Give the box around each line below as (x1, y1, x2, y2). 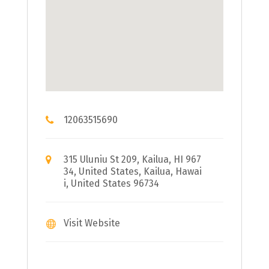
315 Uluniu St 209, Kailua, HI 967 (63, 153, 201, 165)
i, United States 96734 (63, 177, 159, 189)
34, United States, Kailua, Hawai (63, 165, 202, 177)
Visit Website (63, 217, 120, 229)
